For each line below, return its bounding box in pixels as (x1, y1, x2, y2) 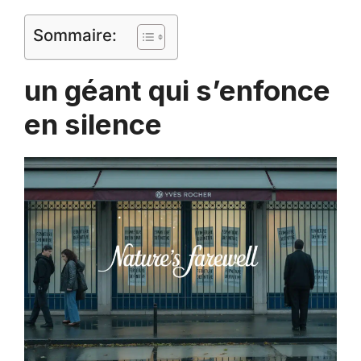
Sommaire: (33, 25, 117, 45)
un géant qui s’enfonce (24, 73, 330, 107)
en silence (24, 107, 162, 141)
